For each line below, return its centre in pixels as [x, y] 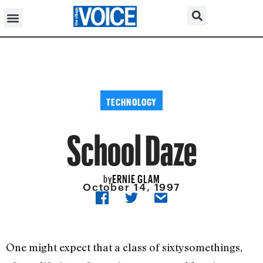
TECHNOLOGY [131, 100]
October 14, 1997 [131, 187]
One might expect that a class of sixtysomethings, [124, 247]
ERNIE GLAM [136, 177]
